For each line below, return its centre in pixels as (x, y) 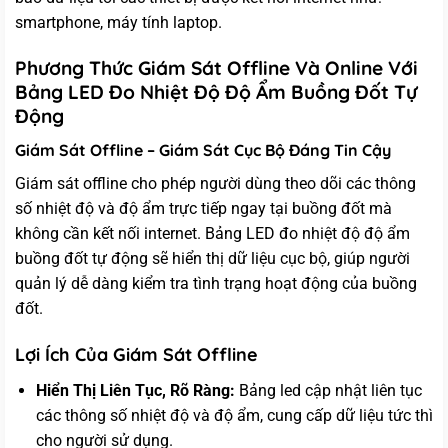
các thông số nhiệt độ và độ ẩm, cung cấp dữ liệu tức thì (234, 416)
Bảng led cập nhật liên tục (328, 391)
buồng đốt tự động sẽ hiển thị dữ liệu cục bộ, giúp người (212, 258)
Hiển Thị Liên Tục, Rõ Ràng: (135, 391)
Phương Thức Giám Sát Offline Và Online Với (216, 67)
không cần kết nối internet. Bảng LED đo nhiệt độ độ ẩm (212, 233)
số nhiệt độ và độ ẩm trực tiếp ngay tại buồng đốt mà (203, 208)
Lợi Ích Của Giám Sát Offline (136, 355)
